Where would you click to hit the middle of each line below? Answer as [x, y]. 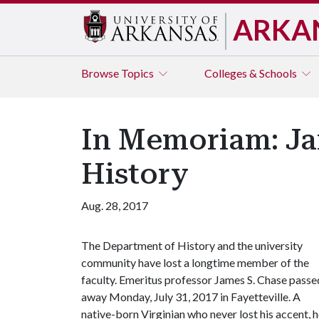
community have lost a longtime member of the [195, 262]
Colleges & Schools [252, 73]
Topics [138, 73]
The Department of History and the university [192, 245]
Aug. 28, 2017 [115, 205]
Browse [101, 73]
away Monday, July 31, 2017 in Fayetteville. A [191, 297]
